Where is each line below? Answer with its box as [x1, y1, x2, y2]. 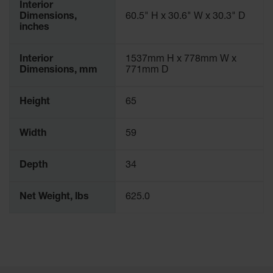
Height [19, 97, 50, 107]
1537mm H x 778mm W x [126, 55, 236, 65]
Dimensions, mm [19, 66, 97, 76]
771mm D [126, 66, 168, 76]
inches [19, 23, 49, 33]
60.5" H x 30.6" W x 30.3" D [126, 12, 245, 22]
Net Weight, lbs [19, 193, 89, 202]
